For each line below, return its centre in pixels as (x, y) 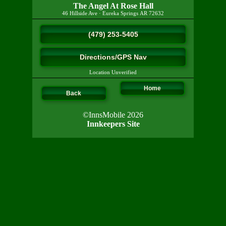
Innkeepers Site (113, 124)
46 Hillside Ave (80, 13)
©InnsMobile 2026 (113, 115)
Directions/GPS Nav (113, 57)
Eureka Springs (120, 13)
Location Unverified (113, 72)
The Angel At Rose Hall (113, 6)
